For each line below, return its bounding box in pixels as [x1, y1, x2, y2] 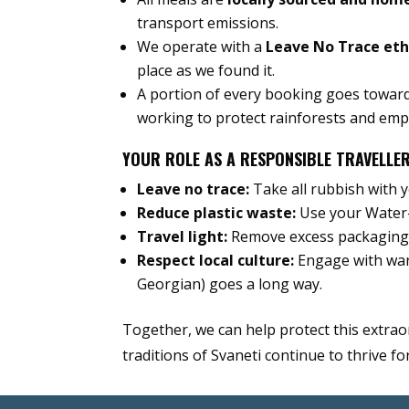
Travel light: [137, 226, 228, 247]
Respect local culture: [137, 250, 295, 271]
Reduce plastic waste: [137, 203, 297, 224]
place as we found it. [137, 60, 276, 81]
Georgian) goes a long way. [137, 274, 323, 295]
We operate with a [137, 37, 267, 58]
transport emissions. [137, 13, 279, 34]
